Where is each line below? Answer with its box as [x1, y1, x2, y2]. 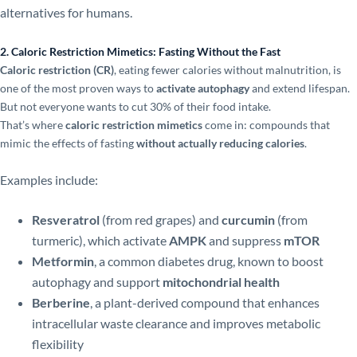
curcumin [222, 211, 275, 227]
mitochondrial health [163, 273, 280, 289]
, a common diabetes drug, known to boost [94, 253, 324, 269]
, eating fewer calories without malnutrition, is [114, 63, 341, 77]
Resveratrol [32, 211, 100, 227]
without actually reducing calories [136, 136, 304, 151]
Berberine [32, 294, 90, 310]
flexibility [32, 335, 84, 351]
